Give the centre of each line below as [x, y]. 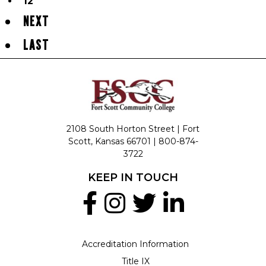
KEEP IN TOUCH [133, 177]
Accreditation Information [135, 244]
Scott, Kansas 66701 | [113, 141]
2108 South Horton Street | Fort [133, 129]
